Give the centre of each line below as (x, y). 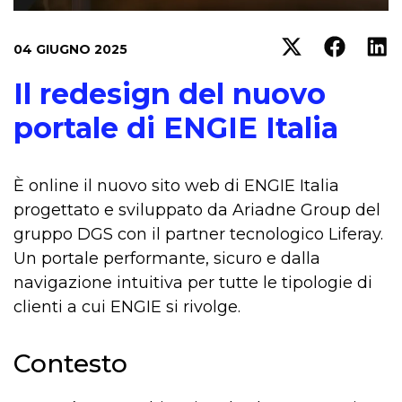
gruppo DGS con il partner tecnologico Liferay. (198, 235)
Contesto (70, 364)
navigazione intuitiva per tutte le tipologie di (193, 283)
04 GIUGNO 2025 (70, 50)
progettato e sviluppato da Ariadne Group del (197, 210)
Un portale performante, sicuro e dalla (167, 259)
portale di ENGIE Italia (176, 128)
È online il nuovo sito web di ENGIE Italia (176, 186)
